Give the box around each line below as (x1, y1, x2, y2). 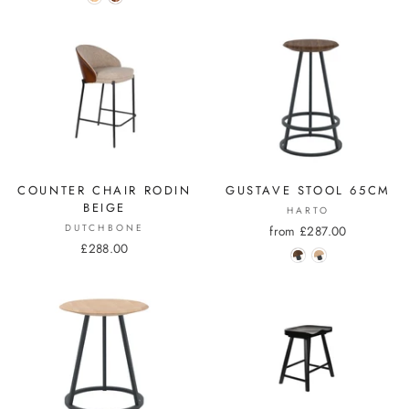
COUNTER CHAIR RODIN (17, 181, 192, 199)
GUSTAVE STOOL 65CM (225, 181, 391, 199)
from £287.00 (269, 221, 347, 240)
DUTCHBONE (65, 220, 144, 235)
